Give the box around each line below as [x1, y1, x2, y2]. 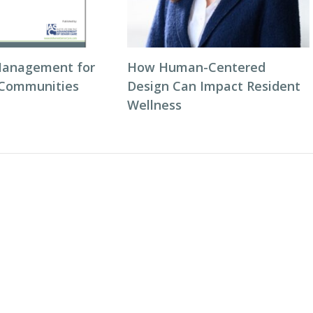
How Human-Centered [126, 59, 265, 76]
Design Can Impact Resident [126, 78, 300, 95]
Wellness [126, 96, 182, 114]
